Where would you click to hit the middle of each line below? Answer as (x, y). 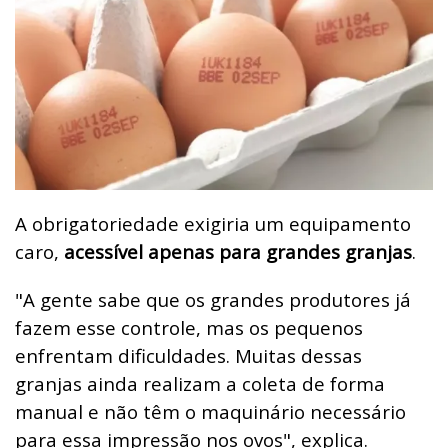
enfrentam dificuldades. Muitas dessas (188, 356)
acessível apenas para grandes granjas (235, 252)
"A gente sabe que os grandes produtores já (213, 300)
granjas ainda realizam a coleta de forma (200, 384)
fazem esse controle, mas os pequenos (189, 328)
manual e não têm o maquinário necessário (210, 412)
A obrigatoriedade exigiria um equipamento (213, 224)
